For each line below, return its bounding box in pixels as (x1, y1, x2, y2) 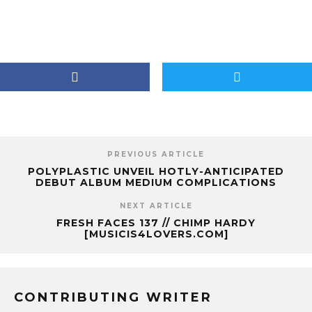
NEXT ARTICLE (119, 201, 193, 210)
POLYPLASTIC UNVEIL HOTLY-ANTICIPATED (28, 165, 284, 178)
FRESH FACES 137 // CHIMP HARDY (56, 217, 256, 229)
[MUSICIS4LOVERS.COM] (84, 228, 228, 240)
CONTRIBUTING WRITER (14, 290, 212, 305)
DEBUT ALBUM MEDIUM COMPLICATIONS (36, 176, 276, 189)
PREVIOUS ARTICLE (107, 150, 205, 159)
